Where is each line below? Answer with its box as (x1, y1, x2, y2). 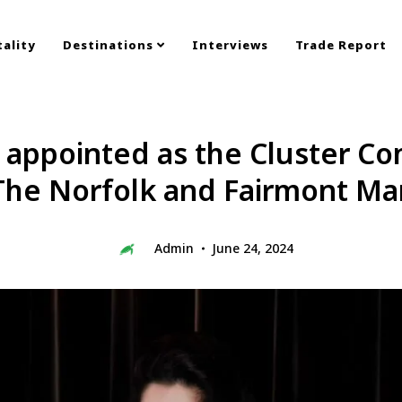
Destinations (63, 37, 157, 53)
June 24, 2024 (211, 240, 293, 257)
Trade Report (295, 37, 387, 53)
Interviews (192, 37, 268, 53)
